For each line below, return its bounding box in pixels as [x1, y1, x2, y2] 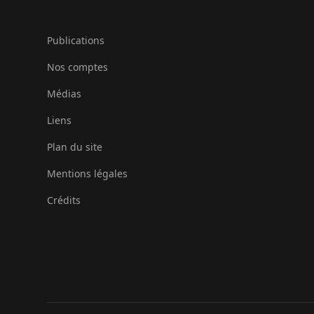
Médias [47, 86, 81, 100]
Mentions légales [47, 166, 128, 180]
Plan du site [47, 139, 102, 153]
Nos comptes [47, 60, 108, 74]
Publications [47, 33, 104, 47]
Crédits [47, 193, 81, 207]
